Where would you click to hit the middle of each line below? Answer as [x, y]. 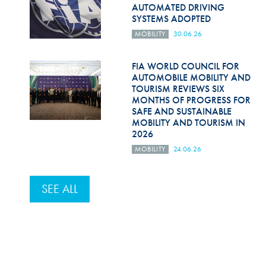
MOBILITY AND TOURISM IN [189, 123]
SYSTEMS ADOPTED [172, 19]
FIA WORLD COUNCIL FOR [186, 66]
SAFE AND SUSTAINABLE [182, 111]
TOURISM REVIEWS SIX [178, 89]
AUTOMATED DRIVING [178, 7]
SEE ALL [59, 189]
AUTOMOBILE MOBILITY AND [191, 77]
